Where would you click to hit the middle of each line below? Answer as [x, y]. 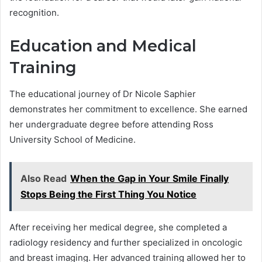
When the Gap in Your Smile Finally [149, 178]
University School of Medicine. [73, 139]
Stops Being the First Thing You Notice [108, 194]
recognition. [34, 13]
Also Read [44, 178]
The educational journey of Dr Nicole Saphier [103, 94]
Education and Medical [103, 46]
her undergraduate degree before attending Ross [111, 124]
